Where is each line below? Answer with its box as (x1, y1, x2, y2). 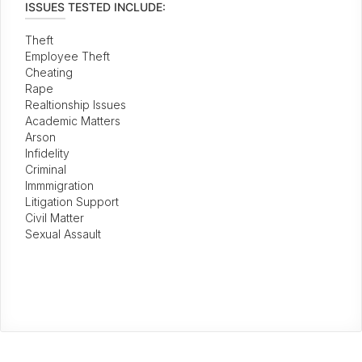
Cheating (25, 65, 73, 79)
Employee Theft (25, 49, 110, 63)
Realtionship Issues (25, 98, 126, 112)
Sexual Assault (25, 227, 101, 241)
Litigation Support (25, 195, 119, 208)
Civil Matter (25, 211, 84, 225)
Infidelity (25, 146, 69, 160)
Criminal (25, 162, 66, 176)
